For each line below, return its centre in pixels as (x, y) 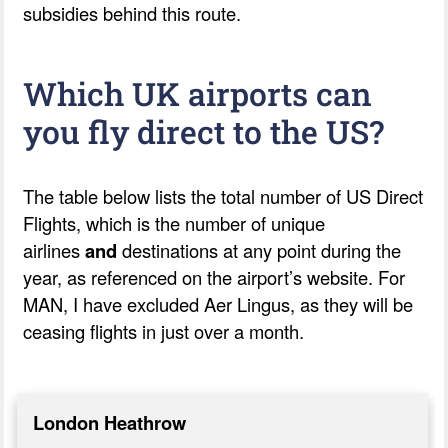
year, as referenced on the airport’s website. (198, 276)
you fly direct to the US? (204, 131)
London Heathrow (110, 422)
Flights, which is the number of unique (174, 222)
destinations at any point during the (259, 249)
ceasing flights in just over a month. (164, 330)
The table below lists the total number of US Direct (223, 195)
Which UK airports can (198, 93)
